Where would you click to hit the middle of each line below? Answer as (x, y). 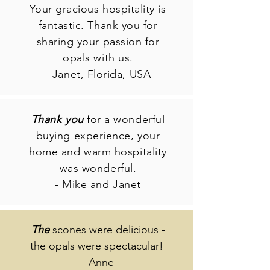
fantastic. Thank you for (98, 26)
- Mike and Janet (98, 185)
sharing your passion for (98, 42)
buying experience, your (98, 136)
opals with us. (98, 58)
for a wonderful (126, 120)
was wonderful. (98, 168)
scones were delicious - (108, 230)
